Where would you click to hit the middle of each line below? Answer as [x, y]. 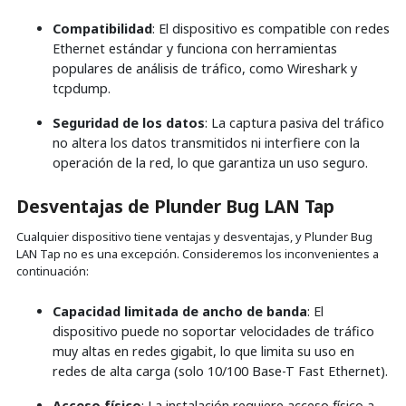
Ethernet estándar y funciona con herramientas [195, 48]
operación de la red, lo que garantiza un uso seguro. [210, 163]
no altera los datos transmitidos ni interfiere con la [206, 143]
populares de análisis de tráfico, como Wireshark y [205, 68]
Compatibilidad [102, 29]
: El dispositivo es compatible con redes [271, 29]
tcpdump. [82, 88]
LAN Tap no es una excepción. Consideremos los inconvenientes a [198, 254]
